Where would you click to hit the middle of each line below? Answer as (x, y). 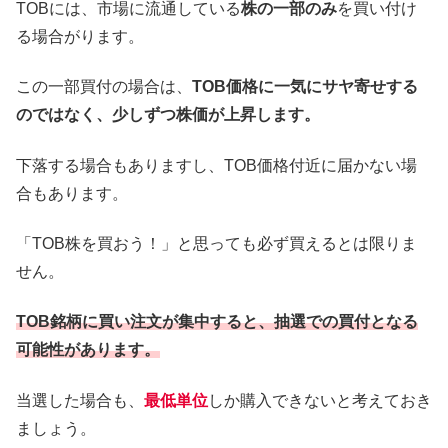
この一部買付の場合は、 (104, 87)
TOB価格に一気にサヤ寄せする (305, 87)
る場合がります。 (80, 36)
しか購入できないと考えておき (320, 400)
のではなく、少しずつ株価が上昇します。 (168, 115)
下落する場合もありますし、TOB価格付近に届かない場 (216, 165)
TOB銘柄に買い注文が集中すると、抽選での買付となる (217, 322)
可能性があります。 (88, 350)
